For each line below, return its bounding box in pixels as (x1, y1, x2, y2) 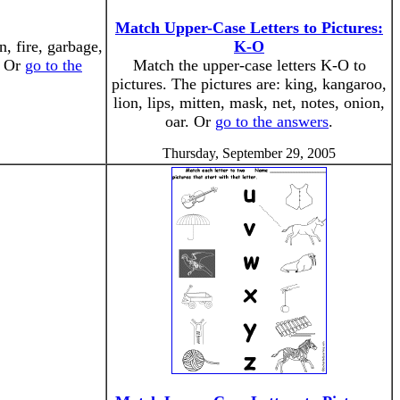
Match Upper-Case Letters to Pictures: (115, 19, 383, 37)
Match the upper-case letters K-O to (132, 56, 366, 74)
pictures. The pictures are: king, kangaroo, (112, 75, 387, 93)
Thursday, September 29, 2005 (162, 146, 336, 161)
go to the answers (215, 112, 329, 130)
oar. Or (165, 112, 215, 130)
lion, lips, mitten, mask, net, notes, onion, (113, 94, 385, 112)
